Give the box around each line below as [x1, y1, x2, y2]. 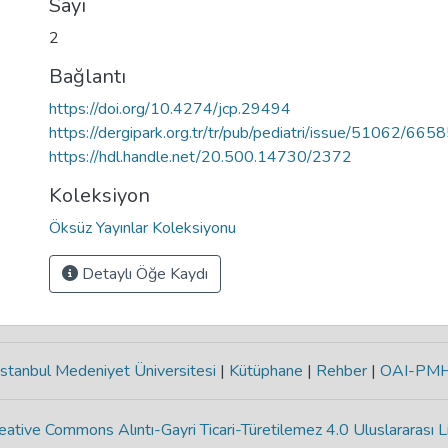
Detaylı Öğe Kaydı [78, 263, 208, 285]
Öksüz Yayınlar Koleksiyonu [49, 217, 236, 239]
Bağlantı [49, 63, 126, 90]
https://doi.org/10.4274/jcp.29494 [49, 98, 291, 120]
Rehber [312, 360, 371, 382]
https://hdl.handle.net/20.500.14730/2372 [49, 146, 352, 168]
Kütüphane [225, 360, 307, 382]
